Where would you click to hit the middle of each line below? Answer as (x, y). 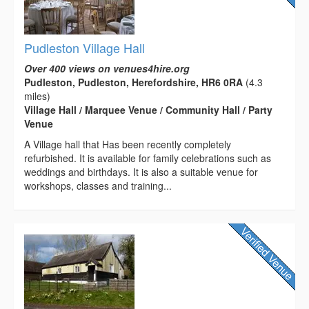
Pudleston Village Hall (84, 48)
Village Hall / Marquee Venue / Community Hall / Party (148, 110)
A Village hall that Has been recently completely (128, 144)
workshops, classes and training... (98, 186)
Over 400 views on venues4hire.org (107, 69)
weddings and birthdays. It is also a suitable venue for (141, 172)
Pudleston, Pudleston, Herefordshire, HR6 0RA (133, 82)
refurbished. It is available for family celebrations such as (148, 158)
